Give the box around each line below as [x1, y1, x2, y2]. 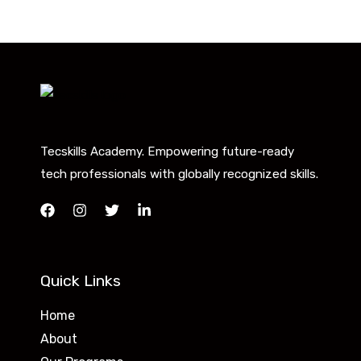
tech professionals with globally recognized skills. [40, 167, 318, 182]
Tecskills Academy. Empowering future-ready [40, 144, 294, 160]
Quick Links [40, 272, 121, 291]
